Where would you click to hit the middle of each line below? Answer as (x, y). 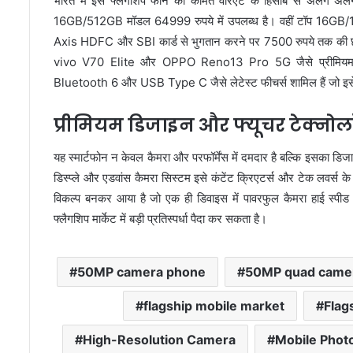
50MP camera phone (142, 271)
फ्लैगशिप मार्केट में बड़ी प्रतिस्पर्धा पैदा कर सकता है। (160, 218)
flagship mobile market (214, 305)
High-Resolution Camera (159, 339)
